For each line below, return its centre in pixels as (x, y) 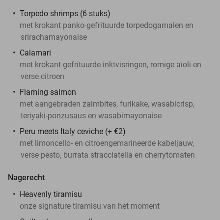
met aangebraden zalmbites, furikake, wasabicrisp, (107, 104)
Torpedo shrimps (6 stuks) (65, 13)
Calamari (35, 53)
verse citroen (42, 76)
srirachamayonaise (54, 37)
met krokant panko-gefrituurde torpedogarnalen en (107, 25)
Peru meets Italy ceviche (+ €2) (73, 131)
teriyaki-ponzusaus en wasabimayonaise (91, 115)
